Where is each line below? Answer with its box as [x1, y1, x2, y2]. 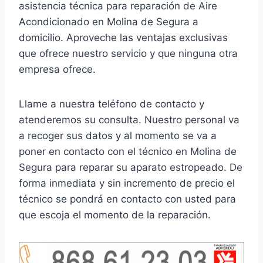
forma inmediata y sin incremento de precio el [19, 177, 235, 189]
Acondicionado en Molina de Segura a [19, 15, 198, 28]
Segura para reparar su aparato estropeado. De [19, 161, 242, 173]
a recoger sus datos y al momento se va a [19, 129, 217, 141]
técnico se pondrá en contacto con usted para [19, 193, 236, 205]
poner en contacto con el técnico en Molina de [19, 145, 237, 157]
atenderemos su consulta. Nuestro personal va [19, 113, 240, 126]
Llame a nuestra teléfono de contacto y [19, 97, 204, 110]
